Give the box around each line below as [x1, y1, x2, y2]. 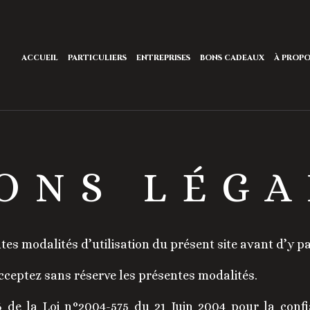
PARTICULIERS [68, 53, 127, 63]
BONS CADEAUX [200, 53, 265, 63]
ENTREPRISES [136, 53, 191, 63]
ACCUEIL [21, 53, 59, 63]
